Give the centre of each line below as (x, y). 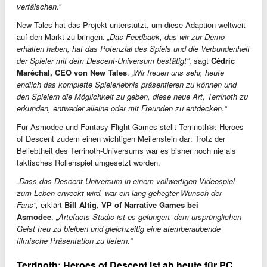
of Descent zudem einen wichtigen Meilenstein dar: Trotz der (121, 138)
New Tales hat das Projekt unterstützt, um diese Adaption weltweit (131, 24)
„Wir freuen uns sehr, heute (178, 72)
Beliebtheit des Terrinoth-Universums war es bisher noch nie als (126, 150)
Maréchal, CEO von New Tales (72, 72)
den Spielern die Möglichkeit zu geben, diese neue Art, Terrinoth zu (132, 96)
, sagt (200, 60)
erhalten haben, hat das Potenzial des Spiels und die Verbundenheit (133, 48)
